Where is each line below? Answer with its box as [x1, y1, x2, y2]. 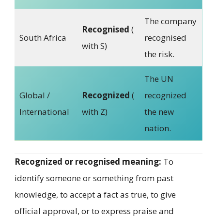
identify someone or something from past [15, 172, 173, 184]
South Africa [19, 31, 66, 43]
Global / [19, 89, 50, 101]
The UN [144, 73, 173, 84]
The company [144, 15, 197, 27]
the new [144, 106, 174, 117]
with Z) [81, 106, 108, 117]
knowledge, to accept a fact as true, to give [15, 189, 176, 201]
